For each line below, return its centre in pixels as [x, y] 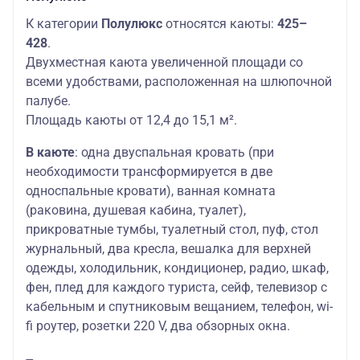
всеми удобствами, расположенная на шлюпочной [179, 82]
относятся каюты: [220, 24]
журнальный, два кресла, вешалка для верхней [168, 249]
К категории [63, 24]
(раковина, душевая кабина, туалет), [136, 211]
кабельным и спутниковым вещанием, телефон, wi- [179, 307]
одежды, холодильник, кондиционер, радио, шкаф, [177, 268]
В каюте [50, 153]
